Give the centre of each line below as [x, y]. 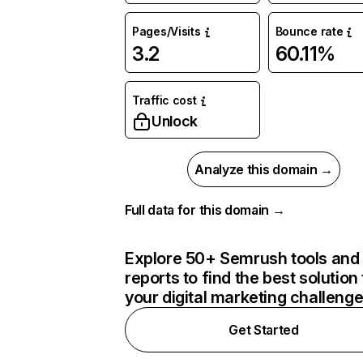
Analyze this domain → [264, 169]
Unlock [175, 121]
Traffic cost [164, 100]
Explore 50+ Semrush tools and [242, 258]
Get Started [264, 330]
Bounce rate [309, 31]
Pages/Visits [167, 31]
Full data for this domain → [205, 210]
